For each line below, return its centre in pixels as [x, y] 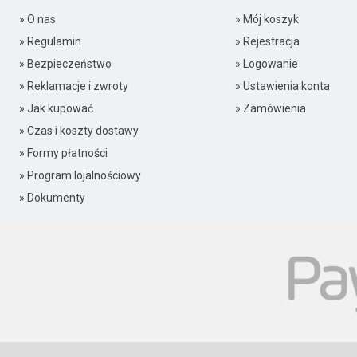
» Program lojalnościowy [80, 175]
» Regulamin [50, 41]
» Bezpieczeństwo [65, 64]
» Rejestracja [267, 41]
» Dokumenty [52, 198]
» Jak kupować [56, 108]
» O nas [37, 19]
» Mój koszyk [267, 19]
